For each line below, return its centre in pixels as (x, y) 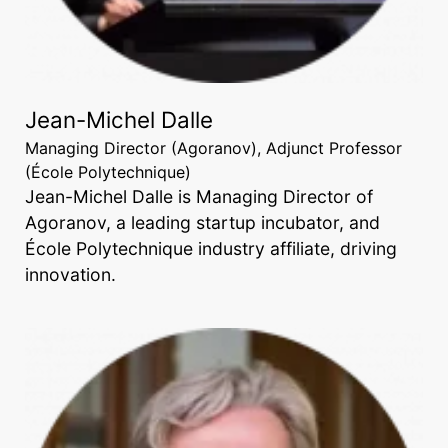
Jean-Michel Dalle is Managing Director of (199, 196)
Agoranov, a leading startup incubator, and (202, 222)
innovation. (70, 274)
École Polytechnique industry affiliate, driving (211, 248)
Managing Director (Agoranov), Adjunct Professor (213, 148)
